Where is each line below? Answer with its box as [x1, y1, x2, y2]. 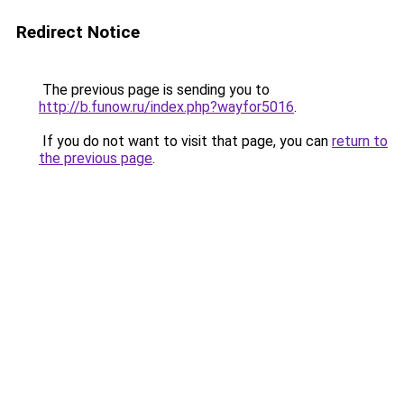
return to [332, 133, 388, 150]
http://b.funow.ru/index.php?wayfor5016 [39, 98, 294, 115]
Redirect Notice [16, 22, 140, 42]
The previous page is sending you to [39, 81, 270, 98]
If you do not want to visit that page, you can [39, 133, 332, 150]
